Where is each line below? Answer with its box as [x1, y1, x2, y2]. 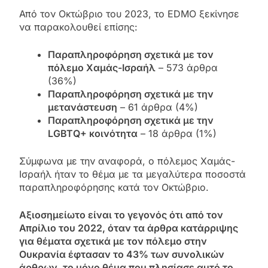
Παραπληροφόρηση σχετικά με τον [48, 48, 214, 61]
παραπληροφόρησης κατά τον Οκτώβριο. [19, 181, 209, 194]
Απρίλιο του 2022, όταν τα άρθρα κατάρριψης [19, 222, 238, 234]
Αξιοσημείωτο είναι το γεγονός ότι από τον [19, 209, 223, 221]
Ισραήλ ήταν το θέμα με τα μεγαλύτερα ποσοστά [19, 168, 246, 181]
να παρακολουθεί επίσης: [19, 21, 138, 33]
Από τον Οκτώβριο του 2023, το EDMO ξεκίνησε [19, 8, 239, 20]
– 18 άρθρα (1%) [138, 127, 217, 140]
